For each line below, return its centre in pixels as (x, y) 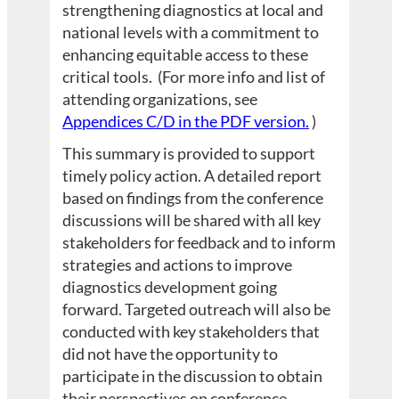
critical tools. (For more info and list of (194, 76)
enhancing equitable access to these (186, 54)
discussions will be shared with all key (192, 220)
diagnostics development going (170, 286)
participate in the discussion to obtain (193, 375)
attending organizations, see (160, 98)
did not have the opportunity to (171, 353)
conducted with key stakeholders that (191, 331)
